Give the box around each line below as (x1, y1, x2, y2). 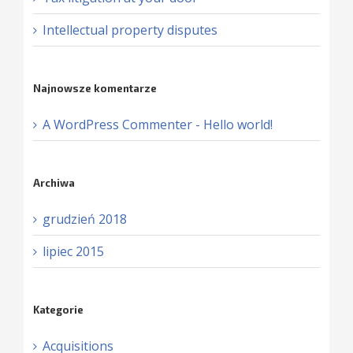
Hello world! (203, 115, 273, 133)
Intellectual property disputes (42, 20, 217, 39)
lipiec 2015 (42, 242, 104, 260)
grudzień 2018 (42, 210, 127, 228)
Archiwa (32, 176, 75, 189)
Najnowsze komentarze (32, 81, 157, 95)
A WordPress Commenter (42, 115, 192, 133)
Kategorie (32, 303, 84, 316)
